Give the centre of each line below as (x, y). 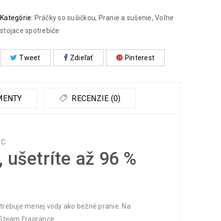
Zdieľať (81, 58)
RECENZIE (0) (95, 98)
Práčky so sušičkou (65, 18)
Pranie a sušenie (125, 18)
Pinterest (139, 58)
